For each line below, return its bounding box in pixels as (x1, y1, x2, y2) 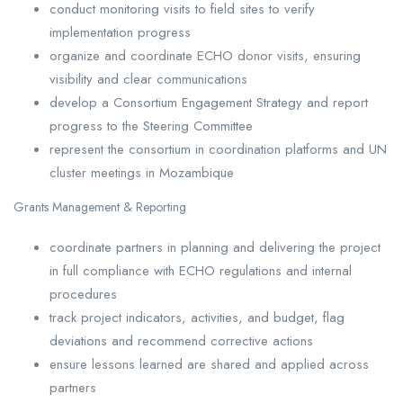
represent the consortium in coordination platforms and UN (49, 139, 387, 159)
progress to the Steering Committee (49, 115, 253, 136)
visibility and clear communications (49, 68, 247, 89)
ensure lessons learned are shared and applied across (49, 354, 369, 374)
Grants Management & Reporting (13, 197, 186, 216)
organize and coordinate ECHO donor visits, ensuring (49, 45, 361, 66)
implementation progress (49, 22, 191, 42)
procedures (49, 283, 117, 304)
